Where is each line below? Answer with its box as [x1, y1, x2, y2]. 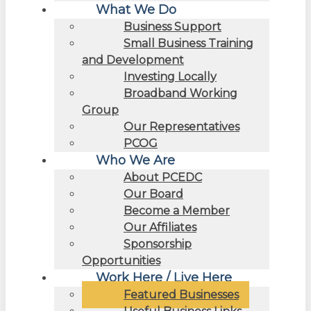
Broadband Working [124, 86, 237, 100]
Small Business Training [124, 36, 253, 50]
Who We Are [96, 152, 175, 168]
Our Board [124, 187, 183, 201]
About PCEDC [124, 170, 202, 184]
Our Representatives [124, 119, 239, 133]
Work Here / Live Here [96, 269, 232, 285]
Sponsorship [124, 237, 192, 251]
